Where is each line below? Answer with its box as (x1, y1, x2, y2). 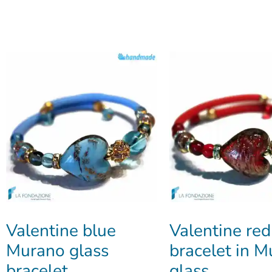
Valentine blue (6, 219, 116, 242)
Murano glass (6, 239, 109, 262)
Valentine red (169, 219, 271, 242)
